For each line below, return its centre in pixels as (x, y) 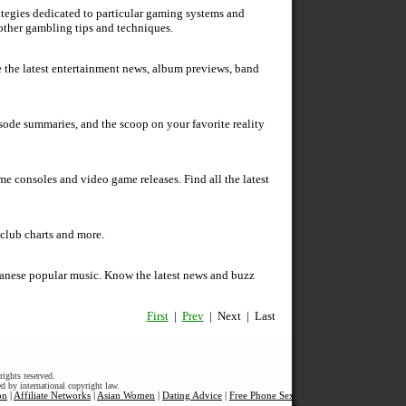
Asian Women (126, 396)
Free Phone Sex (262, 396)
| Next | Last (239, 316)
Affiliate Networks (52, 396)
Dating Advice (192, 396)
